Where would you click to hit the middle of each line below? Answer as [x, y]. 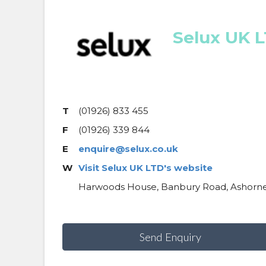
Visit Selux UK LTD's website [145, 167]
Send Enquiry [171, 237]
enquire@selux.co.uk [128, 148]
